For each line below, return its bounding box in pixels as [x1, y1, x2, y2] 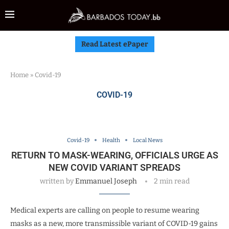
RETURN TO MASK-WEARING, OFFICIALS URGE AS [11, 149, 218, 161]
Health [102, 136, 120, 144]
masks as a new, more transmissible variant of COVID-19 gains [10, 219, 218, 228]
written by [39, 176, 75, 186]
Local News [132, 136, 163, 144]
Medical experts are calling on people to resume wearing [10, 205, 199, 215]
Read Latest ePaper [81, 39, 148, 49]
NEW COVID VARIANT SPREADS [49, 162, 180, 173]
